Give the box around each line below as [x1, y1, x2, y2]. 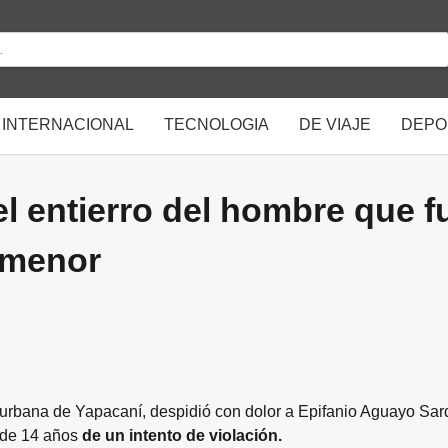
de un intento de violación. [82, 427, 282, 444]
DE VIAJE [299, 116, 371, 133]
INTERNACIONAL [2, 116, 134, 133]
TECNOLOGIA [164, 116, 269, 133]
